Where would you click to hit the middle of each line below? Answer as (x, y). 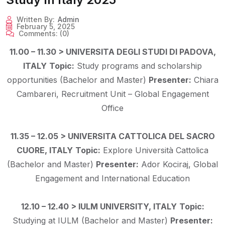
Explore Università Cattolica (154, 150)
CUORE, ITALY (45, 150)
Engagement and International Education (113, 179)
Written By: (36, 20)
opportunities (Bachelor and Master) (76, 80)
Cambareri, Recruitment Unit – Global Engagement (113, 94)
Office (113, 108)
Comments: (38, 34)
